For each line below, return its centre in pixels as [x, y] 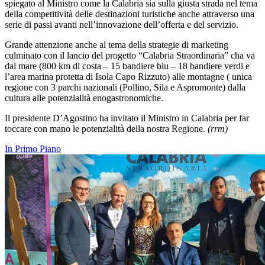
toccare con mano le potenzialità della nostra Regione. [106, 128]
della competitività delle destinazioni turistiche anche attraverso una [130, 14]
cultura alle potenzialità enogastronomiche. [85, 98]
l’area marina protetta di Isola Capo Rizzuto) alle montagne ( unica [128, 76]
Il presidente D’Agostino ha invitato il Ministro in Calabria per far [127, 118]
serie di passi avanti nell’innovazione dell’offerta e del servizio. [122, 24]
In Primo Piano [33, 148]
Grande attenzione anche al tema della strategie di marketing [117, 44]
